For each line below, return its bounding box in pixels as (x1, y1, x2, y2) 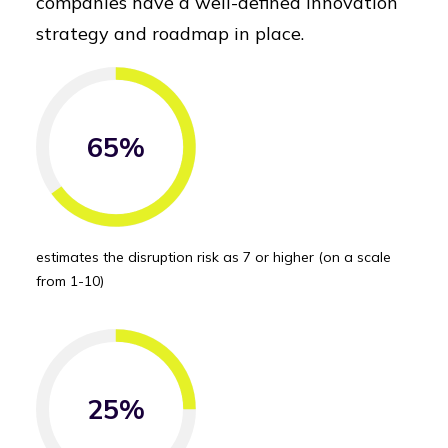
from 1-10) (36, 272, 104, 290)
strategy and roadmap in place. (36, 22, 304, 45)
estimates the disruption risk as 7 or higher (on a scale (36, 248, 391, 266)
